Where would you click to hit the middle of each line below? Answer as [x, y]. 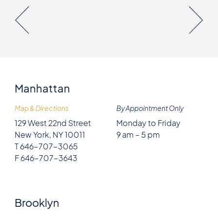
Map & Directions [42, 108]
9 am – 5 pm [138, 134]
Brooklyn [37, 202]
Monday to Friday [148, 123]
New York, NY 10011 [50, 134]
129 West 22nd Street [53, 123]
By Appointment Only [150, 108]
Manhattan [42, 88]
